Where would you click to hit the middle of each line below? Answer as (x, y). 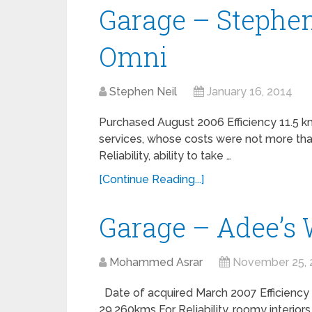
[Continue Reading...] (151, 179)
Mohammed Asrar (156, 262)
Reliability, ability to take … (165, 156)
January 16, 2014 (250, 92)
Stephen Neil (143, 92)
